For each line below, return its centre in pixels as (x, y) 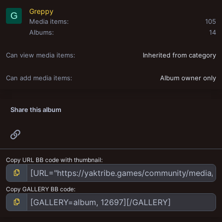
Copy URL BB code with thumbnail (54, 160)
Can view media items (40, 55)
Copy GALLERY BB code (40, 189)
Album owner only (188, 78)
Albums (41, 32)
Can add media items (38, 78)
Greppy (41, 11)
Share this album (36, 110)
